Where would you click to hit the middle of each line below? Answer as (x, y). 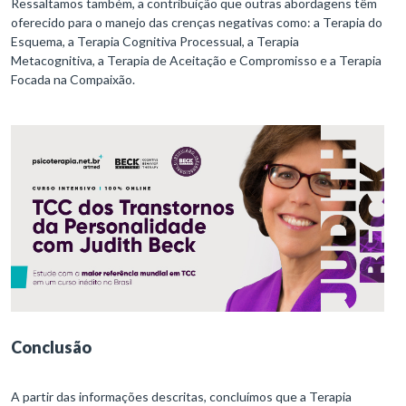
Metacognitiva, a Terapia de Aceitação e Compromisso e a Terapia (196, 61)
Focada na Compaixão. (74, 80)
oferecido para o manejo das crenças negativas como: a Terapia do (197, 23)
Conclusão (51, 348)
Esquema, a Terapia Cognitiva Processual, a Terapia (155, 42)
